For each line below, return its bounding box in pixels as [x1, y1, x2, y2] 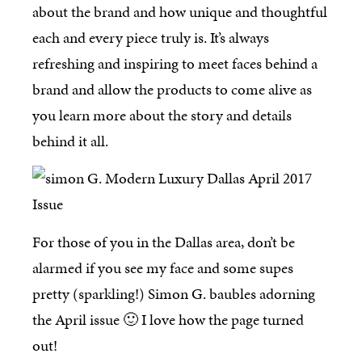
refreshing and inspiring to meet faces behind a [32, 52, 318, 74]
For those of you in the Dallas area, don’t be [32, 230, 295, 253]
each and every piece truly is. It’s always [32, 26, 269, 48]
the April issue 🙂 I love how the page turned [32, 308, 304, 330]
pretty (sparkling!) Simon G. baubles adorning [32, 282, 315, 305]
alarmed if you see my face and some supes [32, 256, 293, 279]
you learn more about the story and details [32, 103, 292, 126]
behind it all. [32, 129, 108, 152]
